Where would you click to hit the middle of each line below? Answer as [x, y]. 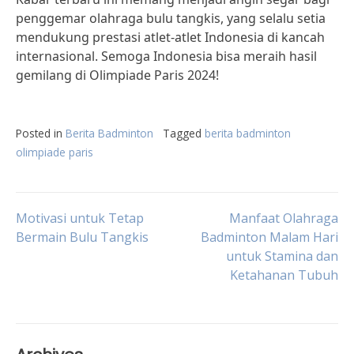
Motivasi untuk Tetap [80, 218]
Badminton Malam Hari [269, 237]
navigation [87, 267]
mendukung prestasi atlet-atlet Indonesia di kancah [170, 37]
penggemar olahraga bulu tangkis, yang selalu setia [171, 18]
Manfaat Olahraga [284, 218]
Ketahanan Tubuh [284, 275]
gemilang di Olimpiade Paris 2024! [117, 75]
